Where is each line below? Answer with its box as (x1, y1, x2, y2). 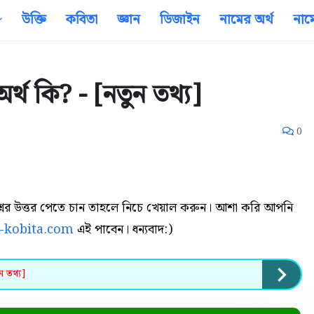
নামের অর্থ (219, 9, 274, 31)
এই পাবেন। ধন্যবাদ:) (74, 219, 172, 240)
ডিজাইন (160, 9, 200, 31)
